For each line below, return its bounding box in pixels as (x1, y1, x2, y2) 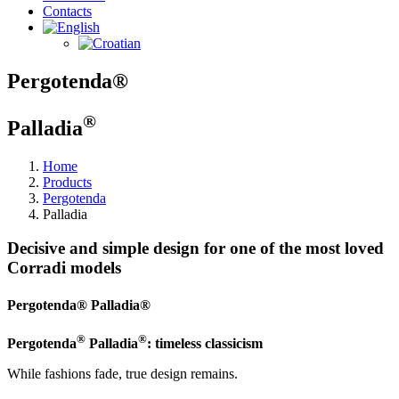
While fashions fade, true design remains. (7, 366, 238, 382)
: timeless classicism (147, 336, 263, 352)
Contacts (43, 4, 92, 19)
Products (43, 174, 92, 190)
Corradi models (7, 258, 121, 278)
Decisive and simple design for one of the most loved (7, 239, 384, 258)
